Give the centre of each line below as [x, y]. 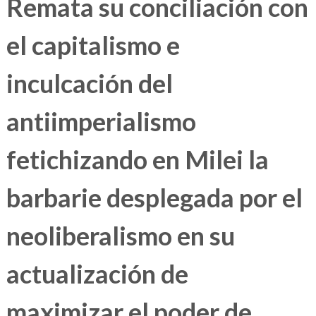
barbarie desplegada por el [154, 198]
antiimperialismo [101, 122]
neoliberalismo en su [120, 236]
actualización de [97, 274]
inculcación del [89, 84]
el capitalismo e [93, 45]
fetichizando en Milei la [137, 160]
